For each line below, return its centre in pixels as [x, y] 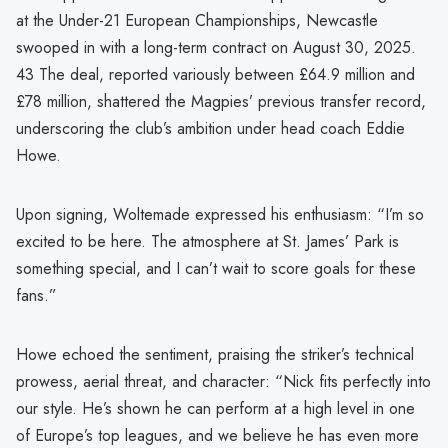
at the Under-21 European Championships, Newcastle [197, 20]
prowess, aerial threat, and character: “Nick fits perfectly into [223, 381]
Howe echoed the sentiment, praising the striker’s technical [215, 354]
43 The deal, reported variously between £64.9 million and [215, 74]
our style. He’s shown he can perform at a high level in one [215, 408]
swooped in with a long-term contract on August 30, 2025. [216, 47]
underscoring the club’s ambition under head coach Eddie [210, 128]
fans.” [36, 295]
